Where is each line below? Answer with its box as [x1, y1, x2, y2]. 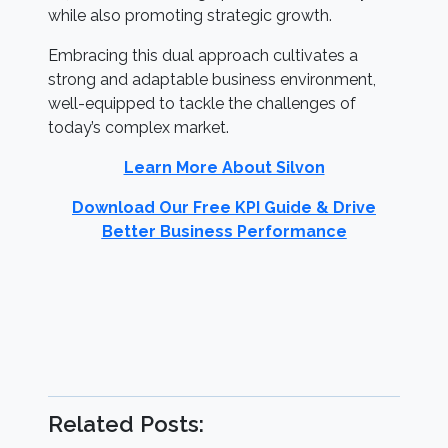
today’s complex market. [48, 118, 229, 137]
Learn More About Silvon [123, 158, 325, 177]
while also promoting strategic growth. [48, 6, 332, 25]
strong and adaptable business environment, [48, 70, 376, 89]
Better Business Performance [101, 222, 347, 241]
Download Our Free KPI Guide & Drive [72, 198, 376, 217]
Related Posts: [48, 411, 204, 437]
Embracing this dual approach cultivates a [48, 46, 358, 65]
